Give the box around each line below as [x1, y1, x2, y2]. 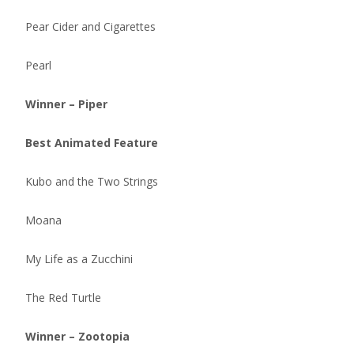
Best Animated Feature [25, 135, 158, 150]
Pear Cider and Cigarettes [25, 19, 156, 34]
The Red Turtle [25, 290, 101, 305]
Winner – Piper [25, 96, 107, 111]
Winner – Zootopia [25, 329, 130, 344]
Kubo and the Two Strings [25, 174, 158, 189]
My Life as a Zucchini [25, 251, 133, 266]
